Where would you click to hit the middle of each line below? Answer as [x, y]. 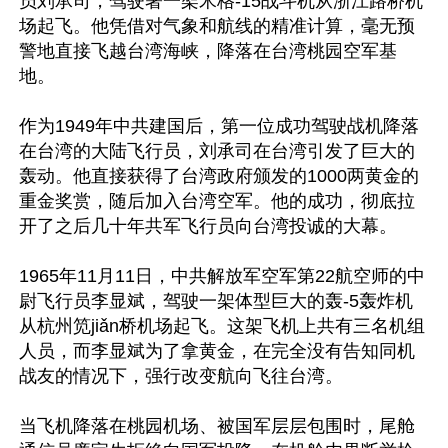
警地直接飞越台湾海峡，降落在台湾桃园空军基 [208, 51]
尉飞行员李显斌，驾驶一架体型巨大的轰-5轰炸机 [216, 301]
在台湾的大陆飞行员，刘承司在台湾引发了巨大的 [217, 151]
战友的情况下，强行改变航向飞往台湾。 [181, 376]
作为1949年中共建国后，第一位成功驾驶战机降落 [219, 126]
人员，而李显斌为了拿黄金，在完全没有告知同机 [217, 351]
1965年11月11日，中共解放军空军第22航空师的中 [222, 276]
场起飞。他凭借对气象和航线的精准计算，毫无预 [217, 26]
